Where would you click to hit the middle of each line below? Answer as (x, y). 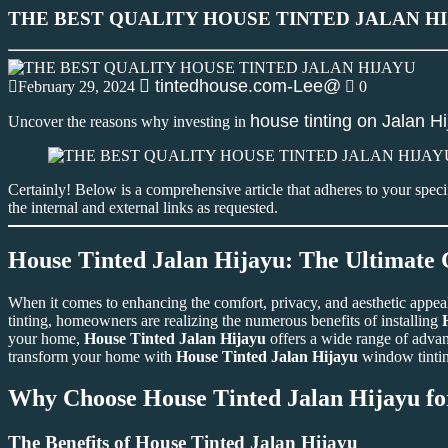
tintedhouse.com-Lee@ (245, 85)
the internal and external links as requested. (143, 207)
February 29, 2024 (76, 86)
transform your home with (92, 356)
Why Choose (75, 398)
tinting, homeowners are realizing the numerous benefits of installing (225, 320)
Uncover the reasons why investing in (129, 121)
